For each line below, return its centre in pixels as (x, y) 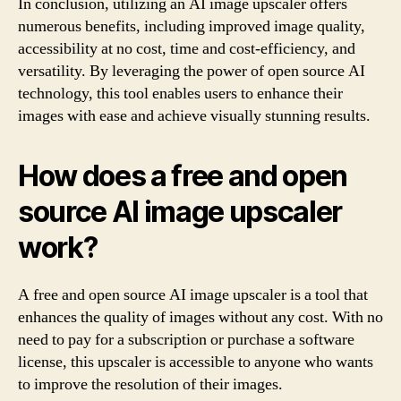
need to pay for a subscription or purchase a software (186, 340)
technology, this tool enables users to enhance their (180, 94)
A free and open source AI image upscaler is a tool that (193, 295)
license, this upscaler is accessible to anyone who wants (196, 362)
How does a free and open (183, 176)
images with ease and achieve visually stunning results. (194, 116)
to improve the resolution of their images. (150, 384)
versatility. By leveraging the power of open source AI (192, 71)
